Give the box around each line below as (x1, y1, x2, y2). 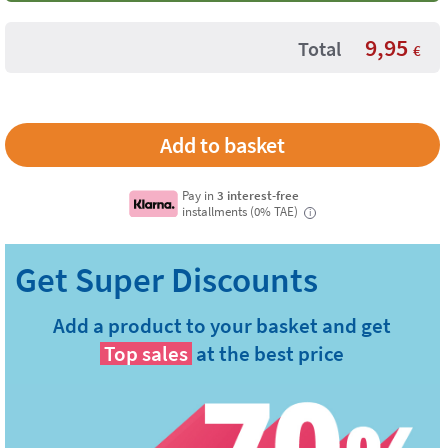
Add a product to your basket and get (53, 312, 392, 339)
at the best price (196, 340, 345, 367)
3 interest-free (217, 187, 300, 203)
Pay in (182, 187, 218, 203)
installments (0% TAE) (182, 203, 302, 219)
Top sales (104, 340, 189, 367)
